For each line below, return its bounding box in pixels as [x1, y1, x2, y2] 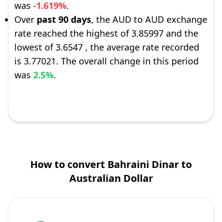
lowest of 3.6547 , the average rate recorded [14, 41, 199, 53]
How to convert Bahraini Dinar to [30, 158, 192, 171]
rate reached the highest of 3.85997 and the [14, 27, 198, 39]
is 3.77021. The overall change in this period [14, 55, 199, 67]
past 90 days [37, 13, 91, 25]
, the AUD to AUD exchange [91, 13, 207, 25]
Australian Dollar [69, 171, 153, 185]
